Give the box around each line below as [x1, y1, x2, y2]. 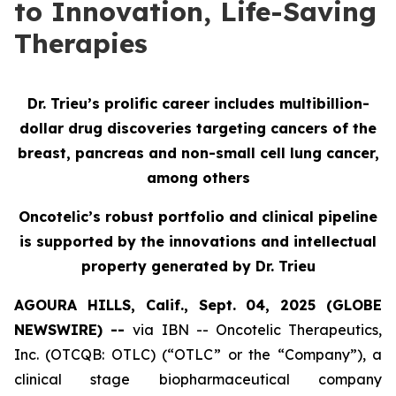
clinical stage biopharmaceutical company [14, 370, 382, 388]
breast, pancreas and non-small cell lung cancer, [17, 144, 379, 162]
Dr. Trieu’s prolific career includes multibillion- [27, 95, 369, 112]
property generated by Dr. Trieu [80, 257, 316, 275]
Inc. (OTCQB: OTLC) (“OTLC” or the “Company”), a [14, 346, 382, 363]
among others [146, 169, 250, 187]
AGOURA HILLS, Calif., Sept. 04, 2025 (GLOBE [14, 296, 382, 314]
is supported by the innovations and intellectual [19, 232, 377, 250]
